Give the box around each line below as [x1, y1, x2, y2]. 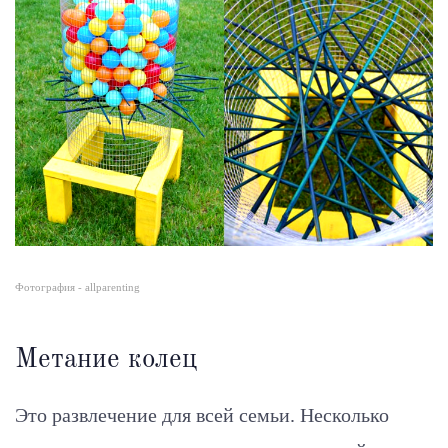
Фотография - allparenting [15, 281, 140, 293]
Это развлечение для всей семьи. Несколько [15, 403, 389, 426]
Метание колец [15, 345, 197, 373]
